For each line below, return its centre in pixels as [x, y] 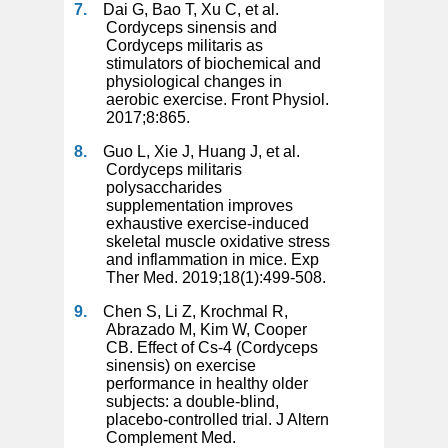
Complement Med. [171, 437]
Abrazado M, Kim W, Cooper [206, 329]
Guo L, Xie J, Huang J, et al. [201, 151]
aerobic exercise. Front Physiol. [217, 99]
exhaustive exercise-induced [207, 223]
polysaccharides [164, 187]
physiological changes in [194, 81]
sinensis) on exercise [181, 365]
